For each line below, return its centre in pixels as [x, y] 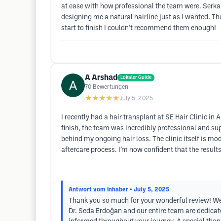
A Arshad [101, 78]
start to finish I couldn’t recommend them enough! [139, 28]
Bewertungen [110, 87]
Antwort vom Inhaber [98, 190]
